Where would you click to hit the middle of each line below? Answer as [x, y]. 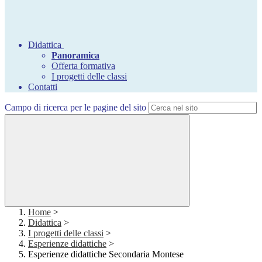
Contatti [43, 87]
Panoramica [75, 56]
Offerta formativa [83, 66]
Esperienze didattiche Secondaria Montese [106, 254]
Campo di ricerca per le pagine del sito [75, 108]
